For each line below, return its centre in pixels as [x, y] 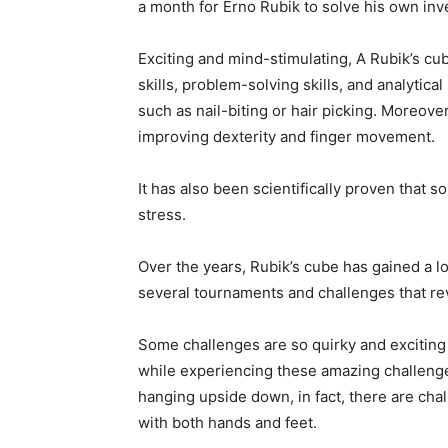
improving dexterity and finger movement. [288, 136]
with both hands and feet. [229, 422]
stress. [164, 214]
